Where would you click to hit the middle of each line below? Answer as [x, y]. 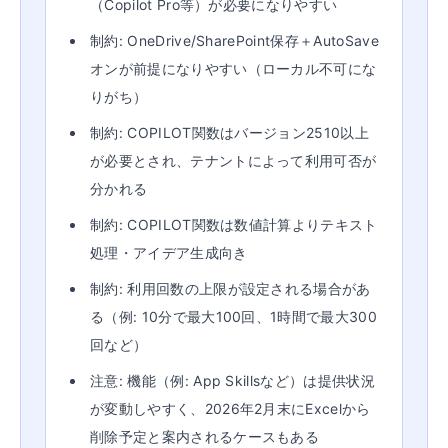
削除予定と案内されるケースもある [205, 436]
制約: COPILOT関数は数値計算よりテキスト [234, 224]
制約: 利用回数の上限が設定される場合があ [230, 288]
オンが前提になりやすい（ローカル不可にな [233, 68]
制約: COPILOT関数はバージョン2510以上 [229, 132]
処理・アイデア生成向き [169, 252]
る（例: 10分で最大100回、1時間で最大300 [233, 316]
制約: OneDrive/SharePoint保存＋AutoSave [234, 40]
